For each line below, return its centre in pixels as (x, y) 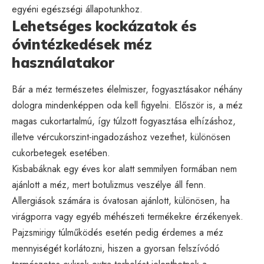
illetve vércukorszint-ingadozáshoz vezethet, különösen (121, 137)
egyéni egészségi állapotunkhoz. (77, 9)
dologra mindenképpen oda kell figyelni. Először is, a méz (127, 105)
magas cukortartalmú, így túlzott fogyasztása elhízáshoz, (124, 121)
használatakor (63, 63)
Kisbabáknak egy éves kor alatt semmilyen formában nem (124, 169)
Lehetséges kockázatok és (104, 26)
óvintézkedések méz (82, 44)
